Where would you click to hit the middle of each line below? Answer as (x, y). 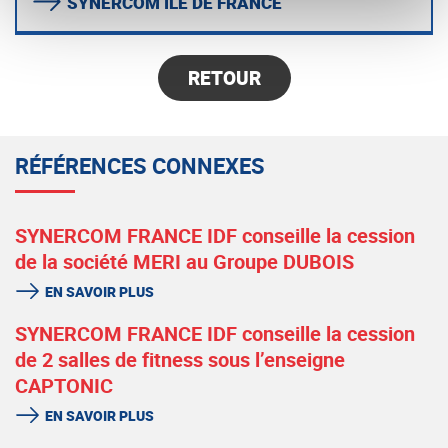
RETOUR (224, 78)
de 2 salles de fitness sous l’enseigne (180, 360)
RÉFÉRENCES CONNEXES (140, 166)
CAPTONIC (64, 386)
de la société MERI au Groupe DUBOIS (184, 262)
